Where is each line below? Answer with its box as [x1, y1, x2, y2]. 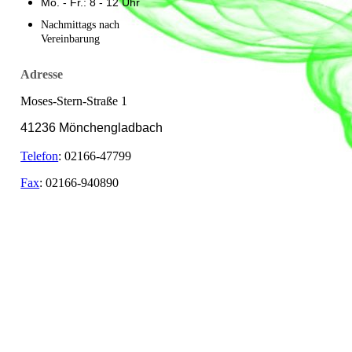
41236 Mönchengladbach [20, 121, 163, 135]
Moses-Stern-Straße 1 [20, 94, 128, 108]
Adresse [20, 68, 64, 82]
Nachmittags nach [41, 19, 120, 31]
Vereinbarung [41, 33, 107, 46]
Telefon [20, 149, 59, 163]
